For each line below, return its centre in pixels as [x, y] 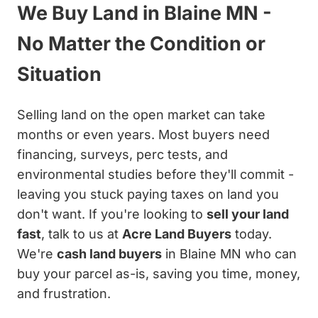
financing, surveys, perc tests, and [122, 155]
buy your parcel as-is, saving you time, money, [159, 274]
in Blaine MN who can [229, 254]
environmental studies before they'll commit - [155, 175]
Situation [59, 74]
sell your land [248, 214]
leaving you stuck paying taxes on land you [148, 194]
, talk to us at [82, 234]
